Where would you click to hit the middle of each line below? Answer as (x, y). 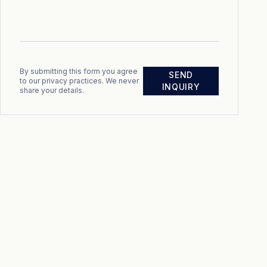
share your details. (52, 90)
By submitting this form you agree (79, 71)
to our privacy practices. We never (79, 81)
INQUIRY (181, 87)
